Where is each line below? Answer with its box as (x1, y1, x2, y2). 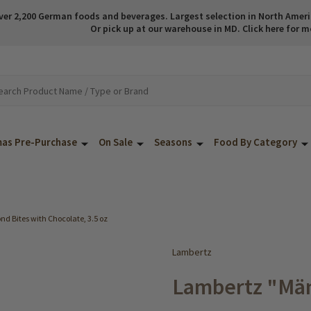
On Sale (99, 135, 133, 149)
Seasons (154, 135, 192, 149)
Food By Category (214, 135, 297, 149)
